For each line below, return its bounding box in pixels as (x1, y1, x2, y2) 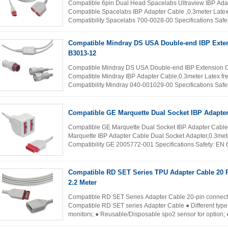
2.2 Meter (68, 179, 97, 186)
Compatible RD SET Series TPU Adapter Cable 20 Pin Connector (68, 168, 106, 176)
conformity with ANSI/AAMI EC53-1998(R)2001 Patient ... (68, 90, 226, 97)
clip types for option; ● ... (68, 219, 136, 226)
